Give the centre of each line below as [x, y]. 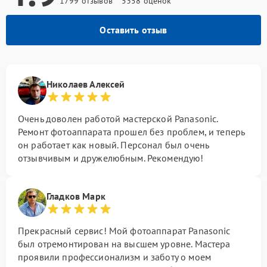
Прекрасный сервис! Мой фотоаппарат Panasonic [124, 231]
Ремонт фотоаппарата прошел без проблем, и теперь [131, 132]
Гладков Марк [76, 196]
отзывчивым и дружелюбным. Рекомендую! [111, 158]
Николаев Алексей [86, 84]
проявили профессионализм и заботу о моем [114, 257]
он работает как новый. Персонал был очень [114, 145]
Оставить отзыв [133, 30]
